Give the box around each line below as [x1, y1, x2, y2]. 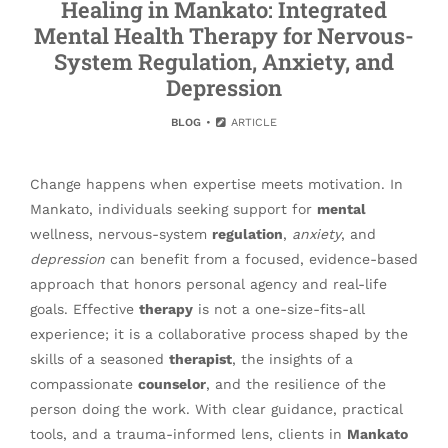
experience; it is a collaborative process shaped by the [30, 326, 408, 342]
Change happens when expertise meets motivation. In [30, 176, 403, 192]
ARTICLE [227, 116, 278, 129]
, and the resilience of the [206, 376, 386, 392]
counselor [138, 376, 206, 392]
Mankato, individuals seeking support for [30, 201, 317, 217]
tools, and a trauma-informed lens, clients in [30, 426, 347, 442]
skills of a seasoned [30, 351, 169, 367]
